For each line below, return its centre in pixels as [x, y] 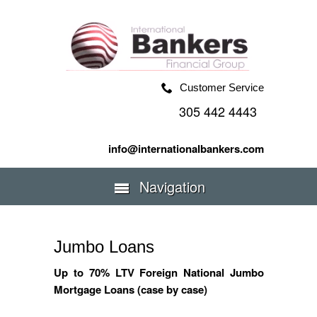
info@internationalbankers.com [186, 148]
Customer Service [222, 87]
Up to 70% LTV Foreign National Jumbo [159, 272]
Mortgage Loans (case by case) [131, 289]
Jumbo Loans [104, 247]
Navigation [170, 186]
